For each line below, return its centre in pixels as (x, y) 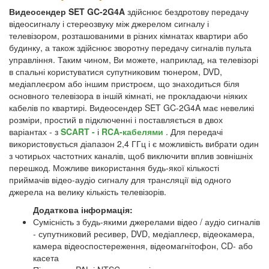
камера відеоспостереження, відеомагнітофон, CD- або (143, 246)
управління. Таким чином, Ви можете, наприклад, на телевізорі (134, 60)
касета (46, 258)
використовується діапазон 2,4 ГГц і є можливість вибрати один (134, 144)
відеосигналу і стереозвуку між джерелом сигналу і (109, 24)
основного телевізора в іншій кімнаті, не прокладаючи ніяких (128, 96)
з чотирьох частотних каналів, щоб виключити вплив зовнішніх (131, 156)
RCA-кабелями (134, 132)
